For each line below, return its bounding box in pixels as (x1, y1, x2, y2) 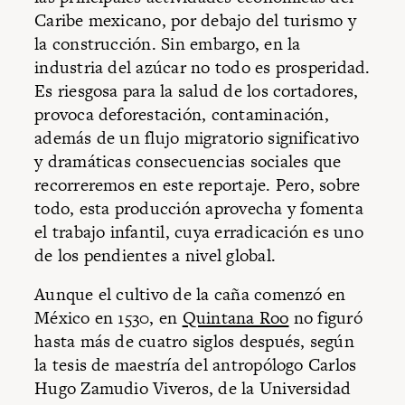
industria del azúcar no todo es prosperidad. (34, 54, 371, 80)
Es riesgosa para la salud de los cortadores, (34, 78, 359, 103)
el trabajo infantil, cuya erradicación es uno (34, 219, 363, 244)
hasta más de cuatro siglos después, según (34, 329, 354, 354)
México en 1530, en (34, 306, 183, 331)
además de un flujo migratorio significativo (34, 125, 360, 150)
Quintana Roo (182, 306, 289, 331)
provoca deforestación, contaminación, (34, 101, 329, 127)
